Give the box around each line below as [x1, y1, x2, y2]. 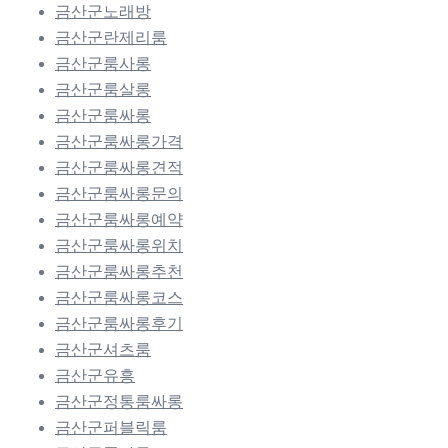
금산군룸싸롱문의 [55, 184, 183, 202]
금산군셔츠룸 [55, 340, 151, 358]
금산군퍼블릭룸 [55, 418, 167, 436]
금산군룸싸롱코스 [55, 288, 183, 306]
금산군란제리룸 [55, 28, 167, 46]
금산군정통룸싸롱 [55, 392, 183, 410]
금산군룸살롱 [55, 80, 151, 98]
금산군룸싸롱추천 [55, 262, 183, 280]
